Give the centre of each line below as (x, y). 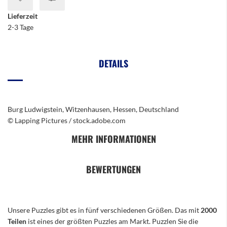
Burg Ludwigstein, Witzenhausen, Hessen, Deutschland (93, 109)
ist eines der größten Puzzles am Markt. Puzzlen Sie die (113, 221)
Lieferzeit (23, 16)
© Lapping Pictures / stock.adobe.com (67, 120)
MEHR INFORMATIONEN (113, 139)
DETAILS (113, 63)
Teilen (18, 221)
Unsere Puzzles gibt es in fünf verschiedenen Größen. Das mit (104, 210)
